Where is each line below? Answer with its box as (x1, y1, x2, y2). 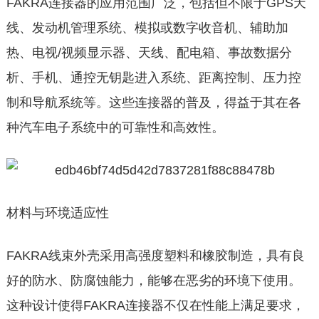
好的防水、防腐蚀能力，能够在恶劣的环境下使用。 (6, 273, 301, 288)
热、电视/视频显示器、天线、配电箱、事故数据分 (6, 46, 292, 60)
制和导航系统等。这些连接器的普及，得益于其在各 (6, 95, 301, 110)
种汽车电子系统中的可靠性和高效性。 (6, 120, 224, 135)
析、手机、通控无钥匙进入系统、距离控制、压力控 (6, 70, 301, 85)
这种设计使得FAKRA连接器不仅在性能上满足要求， (6, 298, 305, 313)
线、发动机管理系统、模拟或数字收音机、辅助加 (6, 21, 288, 35)
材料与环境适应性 (6, 206, 109, 220)
